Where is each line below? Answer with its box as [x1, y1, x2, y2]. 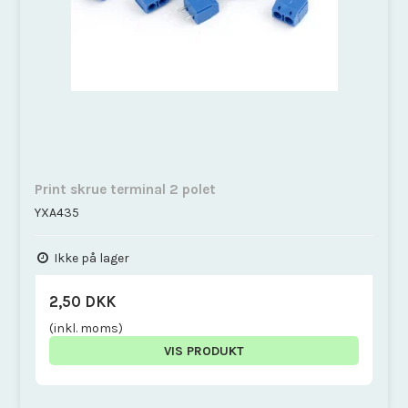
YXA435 [35, 204, 80, 220]
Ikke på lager [51, 250, 130, 266]
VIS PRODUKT [164, 342, 244, 359]
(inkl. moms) [49, 320, 124, 336]
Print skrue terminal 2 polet [35, 180, 217, 198]
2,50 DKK [49, 292, 117, 311]
